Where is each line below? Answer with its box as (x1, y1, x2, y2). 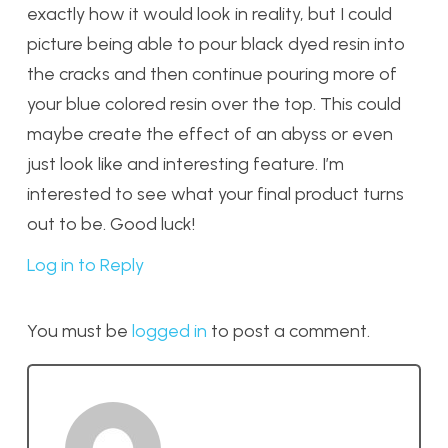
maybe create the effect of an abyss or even (27, 123, 393, 146)
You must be (27, 319, 132, 342)
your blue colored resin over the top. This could (27, 93, 401, 116)
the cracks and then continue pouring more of (27, 63, 397, 86)
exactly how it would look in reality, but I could (27, 3, 392, 26)
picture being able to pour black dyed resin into (27, 33, 405, 56)
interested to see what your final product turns (27, 183, 404, 206)
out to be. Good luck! (27, 213, 195, 236)
